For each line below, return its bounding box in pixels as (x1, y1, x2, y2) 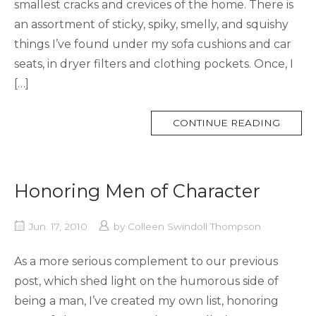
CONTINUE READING (173, 116, 280, 128)
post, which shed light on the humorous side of (14, 274, 279, 288)
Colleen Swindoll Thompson (128, 220, 261, 232)
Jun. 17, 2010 (29, 220, 87, 232)
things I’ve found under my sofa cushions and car (14, 37, 291, 51)
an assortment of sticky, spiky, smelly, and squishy (14, 17, 288, 31)
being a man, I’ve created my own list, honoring (14, 293, 279, 308)
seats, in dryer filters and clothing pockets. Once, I (14, 56, 293, 71)
